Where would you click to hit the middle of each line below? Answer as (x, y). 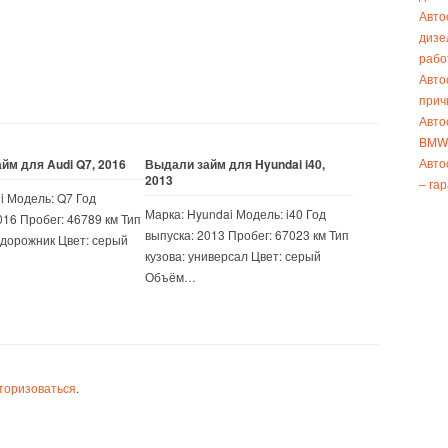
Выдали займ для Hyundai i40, (235, 164)
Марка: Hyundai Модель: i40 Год (235, 213)
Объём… (170, 276)
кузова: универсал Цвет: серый (233, 255)
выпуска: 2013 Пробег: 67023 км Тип (247, 234)
